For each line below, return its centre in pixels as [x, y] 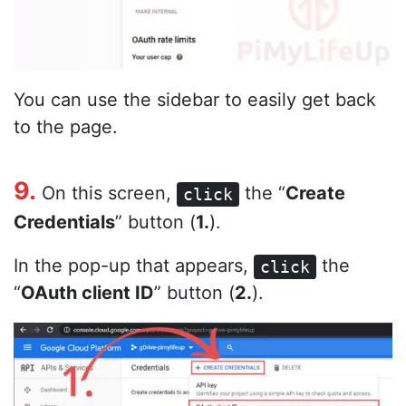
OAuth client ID [87, 293]
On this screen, [106, 193]
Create [316, 193]
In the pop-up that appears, [134, 266]
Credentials [64, 222]
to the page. [66, 127]
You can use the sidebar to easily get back [195, 100]
